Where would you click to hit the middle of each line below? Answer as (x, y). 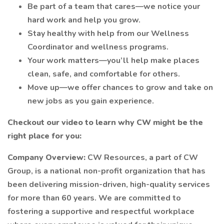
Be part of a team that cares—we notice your (114, 6)
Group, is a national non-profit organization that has (106, 171)
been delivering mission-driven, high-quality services (109, 184)
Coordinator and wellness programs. (98, 47)
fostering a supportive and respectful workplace (101, 211)
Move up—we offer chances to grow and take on (120, 87)
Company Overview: (47, 157)
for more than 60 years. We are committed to (94, 198)
